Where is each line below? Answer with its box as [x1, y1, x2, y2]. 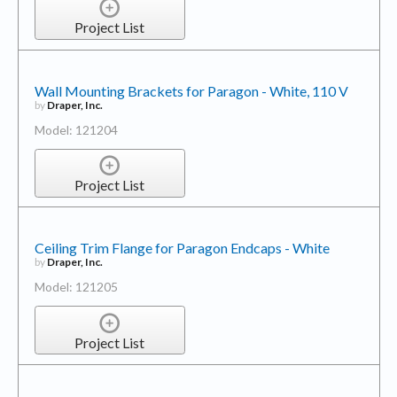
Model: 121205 [34, 279, 118, 295]
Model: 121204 [34, 121, 118, 137]
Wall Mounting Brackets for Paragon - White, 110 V [34, 82, 348, 99]
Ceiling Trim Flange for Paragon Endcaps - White [34, 239, 330, 257]
